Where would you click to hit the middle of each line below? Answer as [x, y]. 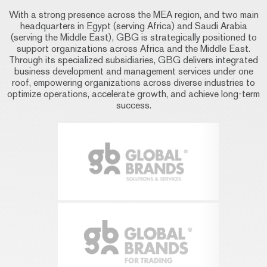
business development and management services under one [133, 71]
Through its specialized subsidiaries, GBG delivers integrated [133, 60]
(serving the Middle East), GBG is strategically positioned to [133, 37]
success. [133, 105]
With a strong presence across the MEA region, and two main [133, 15]
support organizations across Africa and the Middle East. [133, 49]
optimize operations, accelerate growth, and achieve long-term [133, 94]
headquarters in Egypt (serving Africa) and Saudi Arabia [133, 26]
